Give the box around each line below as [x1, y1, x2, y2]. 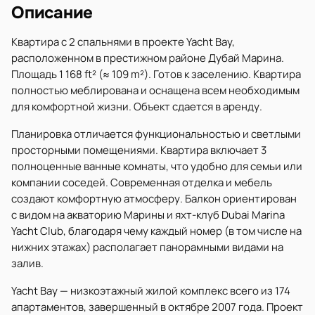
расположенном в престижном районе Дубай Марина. [11, 51, 284, 65]
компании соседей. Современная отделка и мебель [11, 175, 272, 190]
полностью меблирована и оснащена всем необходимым [11, 83, 300, 98]
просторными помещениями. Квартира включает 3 [11, 143, 266, 157]
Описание [11, 2, 94, 23]
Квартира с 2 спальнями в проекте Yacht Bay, [11, 34, 235, 49]
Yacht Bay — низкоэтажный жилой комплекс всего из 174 [11, 283, 290, 298]
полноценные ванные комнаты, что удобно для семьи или [11, 159, 302, 174]
